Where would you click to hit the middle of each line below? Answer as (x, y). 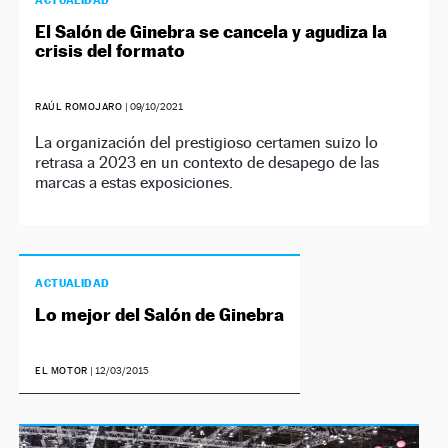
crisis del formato (110, 51)
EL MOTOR (61, 371)
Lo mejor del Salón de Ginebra (160, 315)
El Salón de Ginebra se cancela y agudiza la (211, 32)
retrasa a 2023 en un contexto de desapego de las (207, 163)
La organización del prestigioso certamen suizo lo (207, 143)
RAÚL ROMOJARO (79, 107)
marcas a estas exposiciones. (134, 183)
